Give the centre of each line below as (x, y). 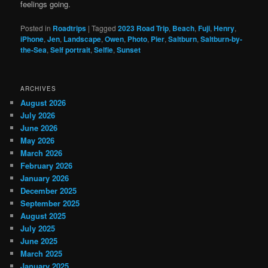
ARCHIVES (39, 88)
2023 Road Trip (144, 28)
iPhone (32, 39)
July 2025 (38, 228)
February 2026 (47, 165)
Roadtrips (70, 28)
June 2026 (39, 127)
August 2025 (43, 215)
